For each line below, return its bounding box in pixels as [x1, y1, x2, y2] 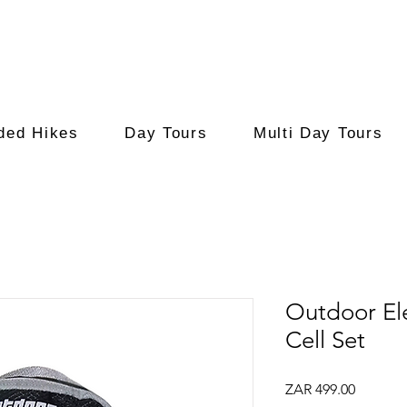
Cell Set [285, 325, 365, 354]
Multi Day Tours [253, 124, 383, 142]
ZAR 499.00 [285, 380, 355, 398]
